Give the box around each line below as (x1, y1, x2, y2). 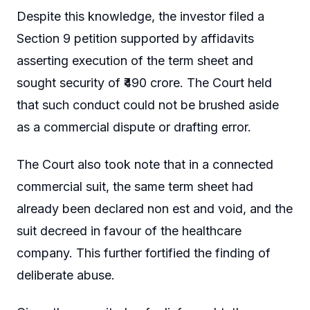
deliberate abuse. (17, 268, 115, 283)
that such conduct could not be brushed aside (17, 98, 279, 113)
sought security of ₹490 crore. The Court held (17, 75, 272, 91)
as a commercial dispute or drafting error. (17, 120, 251, 135)
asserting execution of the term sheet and (17, 53, 253, 69)
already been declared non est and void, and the (17, 201, 293, 217)
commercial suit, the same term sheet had (17, 179, 253, 194)
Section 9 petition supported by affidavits (17, 31, 254, 46)
